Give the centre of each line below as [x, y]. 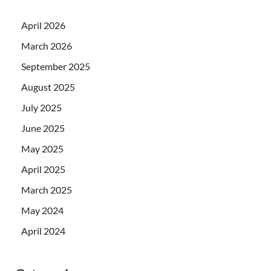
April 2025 [43, 169]
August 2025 [48, 87]
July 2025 [41, 107]
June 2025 [43, 128]
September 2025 [56, 66]
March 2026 [47, 45]
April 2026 [43, 25]
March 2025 [47, 189]
